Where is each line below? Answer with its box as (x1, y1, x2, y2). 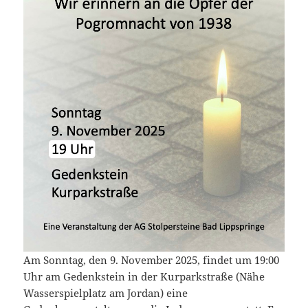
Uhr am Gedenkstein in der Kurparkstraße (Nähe (23, 269, 265, 283)
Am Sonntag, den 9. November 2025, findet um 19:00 (23, 252, 280, 267)
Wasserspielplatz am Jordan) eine (23, 285, 188, 300)
